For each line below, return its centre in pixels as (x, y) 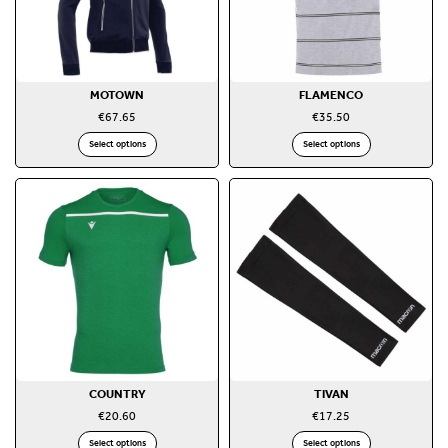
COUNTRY (117, 393)
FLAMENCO (331, 94)
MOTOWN (117, 94)
